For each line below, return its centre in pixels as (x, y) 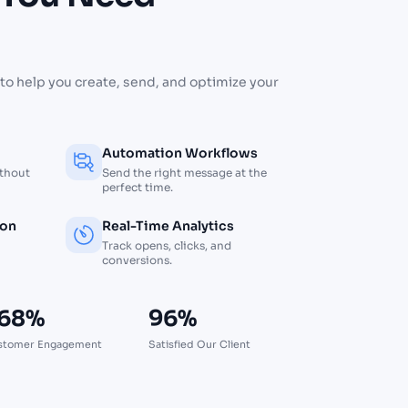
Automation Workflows (180, 153)
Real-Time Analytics (168, 226)
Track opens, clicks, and (167, 246)
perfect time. (138, 188)
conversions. (137, 260)
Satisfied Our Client (199, 345)
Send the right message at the (184, 173)
